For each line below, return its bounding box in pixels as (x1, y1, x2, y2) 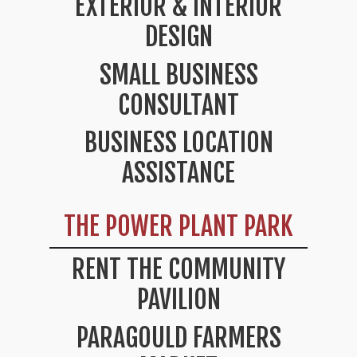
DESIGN (144, 21, 213, 53)
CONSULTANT (118, 88, 239, 121)
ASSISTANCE (122, 157, 235, 190)
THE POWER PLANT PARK (64, 210, 293, 243)
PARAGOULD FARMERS (76, 321, 281, 354)
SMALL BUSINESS (99, 58, 258, 91)
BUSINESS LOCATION (84, 127, 273, 159)
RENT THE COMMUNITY (72, 253, 285, 285)
